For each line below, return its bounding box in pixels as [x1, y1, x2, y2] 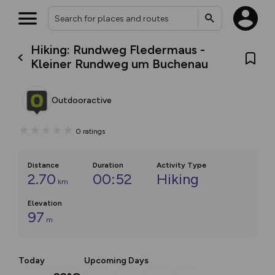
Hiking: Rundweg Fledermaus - [31, 42, 206, 57]
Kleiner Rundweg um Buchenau [31, 56, 209, 71]
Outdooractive [52, 95, 112, 106]
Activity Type [157, 161, 206, 169]
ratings [83, 126, 105, 136]
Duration [93, 161, 123, 169]
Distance [28, 161, 59, 169]
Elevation [28, 199, 62, 207]
